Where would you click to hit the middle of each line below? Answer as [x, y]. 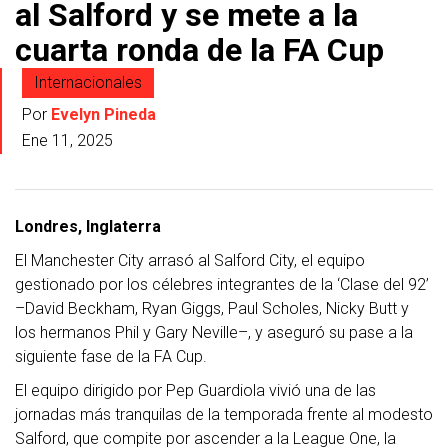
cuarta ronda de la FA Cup [199, 50]
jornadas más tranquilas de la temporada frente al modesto [224, 415]
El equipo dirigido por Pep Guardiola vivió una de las [195, 391]
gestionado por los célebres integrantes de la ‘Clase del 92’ [222, 285]
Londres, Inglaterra [88, 227]
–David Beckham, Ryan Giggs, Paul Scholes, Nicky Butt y [212, 309]
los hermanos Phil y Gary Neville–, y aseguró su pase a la [214, 333]
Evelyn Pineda [103, 115]
